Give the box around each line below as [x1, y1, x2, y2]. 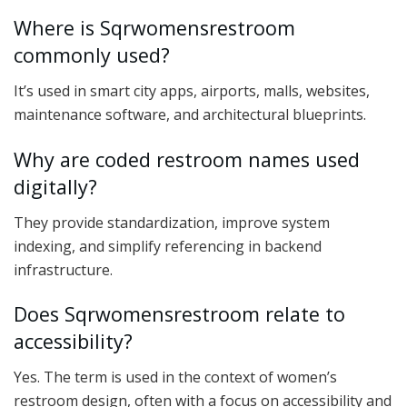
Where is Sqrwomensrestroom [14, 15, 295, 42]
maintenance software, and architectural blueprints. [14, 104, 366, 125]
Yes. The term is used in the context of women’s [14, 366, 337, 387]
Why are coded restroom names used [14, 145, 360, 173]
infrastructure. [14, 259, 113, 280]
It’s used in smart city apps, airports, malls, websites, [14, 81, 370, 102]
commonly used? [14, 42, 170, 69]
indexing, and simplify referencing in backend [14, 235, 322, 256]
